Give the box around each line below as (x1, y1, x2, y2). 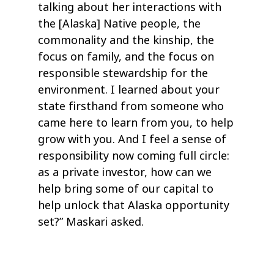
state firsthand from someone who (38, 98, 224, 114)
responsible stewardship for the (38, 65, 209, 81)
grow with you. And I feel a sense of (38, 131, 227, 147)
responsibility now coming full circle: (38, 147, 230, 164)
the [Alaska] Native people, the (38, 15, 201, 32)
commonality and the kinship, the (38, 32, 215, 48)
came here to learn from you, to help (38, 114, 234, 131)
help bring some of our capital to (38, 180, 214, 197)
